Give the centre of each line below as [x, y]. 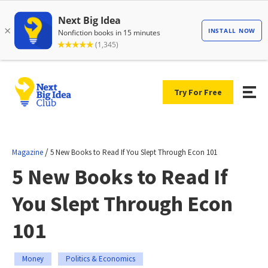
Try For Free [198, 92]
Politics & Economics [100, 258]
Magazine [28, 152]
